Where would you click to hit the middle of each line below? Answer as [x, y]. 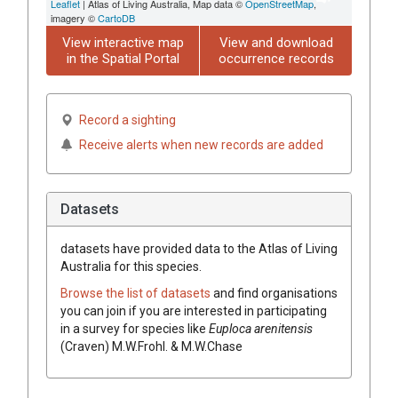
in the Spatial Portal [123, 58]
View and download [276, 42]
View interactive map [123, 42]
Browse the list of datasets [137, 293]
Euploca [230, 328]
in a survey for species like [135, 328]
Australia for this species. [131, 266]
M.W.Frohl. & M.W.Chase [177, 346]
